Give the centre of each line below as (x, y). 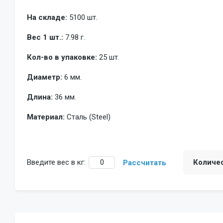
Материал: (46, 117)
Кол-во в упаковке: (62, 57)
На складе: (47, 17)
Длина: (40, 97)
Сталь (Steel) (89, 117)
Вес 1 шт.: (45, 37)
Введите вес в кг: (56, 162)
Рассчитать (145, 163)
